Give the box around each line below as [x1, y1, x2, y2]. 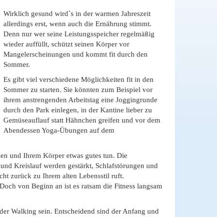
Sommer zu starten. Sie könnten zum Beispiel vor [3, 86, 153, 93]
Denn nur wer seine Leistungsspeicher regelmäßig [3, 30, 155, 38]
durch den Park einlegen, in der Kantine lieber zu [3, 106, 152, 114]
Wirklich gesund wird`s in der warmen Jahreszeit [3, 10, 151, 17]
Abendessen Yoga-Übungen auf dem [3, 126, 114, 134]
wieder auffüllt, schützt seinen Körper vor [3, 40, 129, 48]
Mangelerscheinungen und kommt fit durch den [3, 50, 148, 58]
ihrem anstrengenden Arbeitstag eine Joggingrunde [3, 96, 157, 104]
